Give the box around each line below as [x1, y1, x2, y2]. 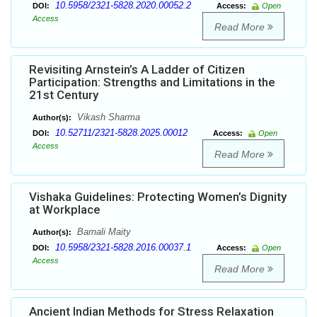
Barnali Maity [74, 226, 131, 238]
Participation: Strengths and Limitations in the [29, 75, 275, 90]
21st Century [29, 88, 98, 103]
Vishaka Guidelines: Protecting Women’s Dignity [29, 190, 287, 204]
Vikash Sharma [74, 112, 140, 123]
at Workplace [29, 202, 100, 217]
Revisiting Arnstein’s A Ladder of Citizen [29, 62, 245, 77]
